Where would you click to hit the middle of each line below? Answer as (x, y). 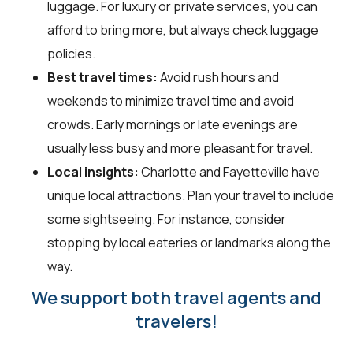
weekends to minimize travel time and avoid (171, 101)
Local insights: (93, 172)
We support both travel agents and (176, 298)
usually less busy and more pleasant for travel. (180, 149)
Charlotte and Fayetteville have (229, 172)
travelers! (176, 322)
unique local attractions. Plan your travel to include (191, 196)
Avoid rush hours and (218, 78)
